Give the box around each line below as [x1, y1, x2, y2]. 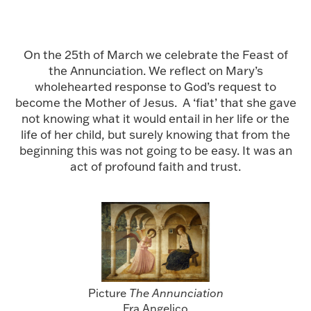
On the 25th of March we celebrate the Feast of [23, 47, 288, 62]
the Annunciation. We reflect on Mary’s [48, 63, 263, 78]
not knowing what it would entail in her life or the [22, 111, 289, 126]
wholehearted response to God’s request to [35, 79, 276, 94]
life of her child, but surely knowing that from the [21, 127, 290, 142]
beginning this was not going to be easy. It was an [19, 143, 292, 158]
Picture [87, 286, 129, 300]
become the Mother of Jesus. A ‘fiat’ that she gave [15, 95, 296, 110]
